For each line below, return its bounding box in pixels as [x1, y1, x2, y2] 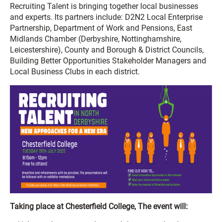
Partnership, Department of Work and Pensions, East [10, 23, 192, 33]
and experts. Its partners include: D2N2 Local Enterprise [10, 12, 203, 22]
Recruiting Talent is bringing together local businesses [10, 1, 198, 11]
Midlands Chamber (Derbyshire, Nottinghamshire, [10, 34, 181, 44]
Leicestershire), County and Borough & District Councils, [10, 45, 204, 55]
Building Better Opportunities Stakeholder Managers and [10, 55, 206, 65]
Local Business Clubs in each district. [10, 66, 140, 76]
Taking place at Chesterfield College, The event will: [10, 201, 188, 211]
